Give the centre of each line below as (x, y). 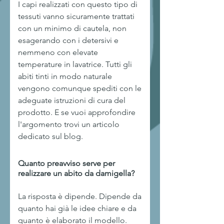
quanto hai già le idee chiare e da (77, 208)
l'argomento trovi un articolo (69, 124)
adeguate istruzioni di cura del (72, 100)
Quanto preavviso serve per (66, 163)
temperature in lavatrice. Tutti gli (75, 64)
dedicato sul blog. (50, 136)
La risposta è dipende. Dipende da (80, 196)
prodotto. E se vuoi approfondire (77, 112)
